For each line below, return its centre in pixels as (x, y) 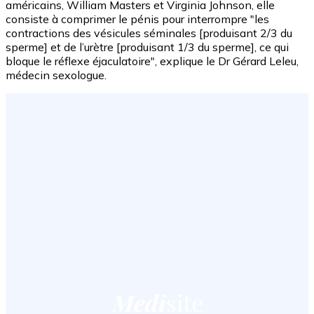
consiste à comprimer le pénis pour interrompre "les (137, 19)
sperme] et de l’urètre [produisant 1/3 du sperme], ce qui (147, 47)
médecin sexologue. (56, 75)
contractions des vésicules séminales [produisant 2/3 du (149, 33)
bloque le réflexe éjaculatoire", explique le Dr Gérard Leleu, (152, 61)
